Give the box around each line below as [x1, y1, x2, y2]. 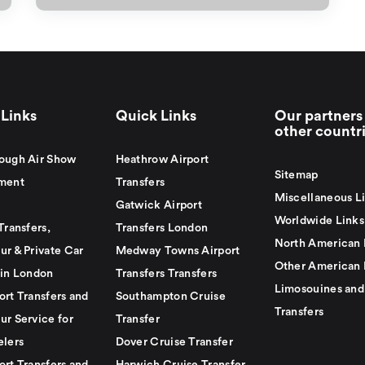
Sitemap [274, 169, 319, 181]
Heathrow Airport [115, 154, 209, 165]
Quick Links [115, 108, 196, 123]
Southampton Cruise [115, 291, 226, 302]
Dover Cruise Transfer [115, 336, 233, 348]
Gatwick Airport [115, 200, 203, 211]
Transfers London [115, 222, 209, 234]
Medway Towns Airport [115, 245, 240, 257]
